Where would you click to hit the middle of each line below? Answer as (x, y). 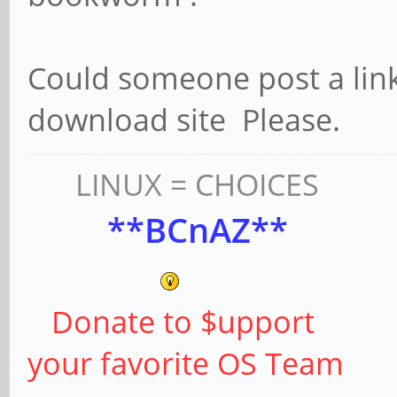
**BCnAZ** (158, 230)
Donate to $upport (171, 322)
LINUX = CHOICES (173, 185)
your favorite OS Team (186, 364)
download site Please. (184, 120)
